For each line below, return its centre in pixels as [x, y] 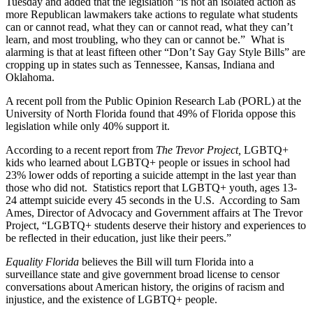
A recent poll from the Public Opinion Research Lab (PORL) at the [153, 101]
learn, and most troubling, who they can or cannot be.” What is [145, 39]
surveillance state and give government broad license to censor [143, 274]
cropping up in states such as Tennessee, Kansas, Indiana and [140, 64]
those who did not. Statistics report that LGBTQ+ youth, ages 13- [151, 187]
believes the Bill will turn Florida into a [168, 261]
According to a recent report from [81, 150]
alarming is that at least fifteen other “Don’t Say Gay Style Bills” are [155, 52]
